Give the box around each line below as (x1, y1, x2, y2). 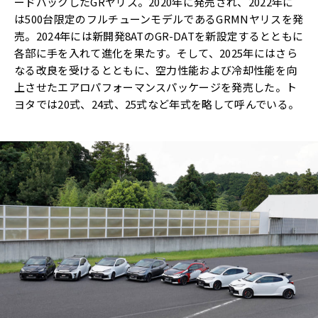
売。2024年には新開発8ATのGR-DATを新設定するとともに (14, 28, 304, 44)
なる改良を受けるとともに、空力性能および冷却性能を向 (14, 62, 297, 78)
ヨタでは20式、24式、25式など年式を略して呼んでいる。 (14, 97, 300, 112)
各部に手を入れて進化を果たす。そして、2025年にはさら (14, 45, 297, 61)
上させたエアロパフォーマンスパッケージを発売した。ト (14, 79, 297, 95)
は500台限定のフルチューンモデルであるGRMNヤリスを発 (14, 11, 304, 27)
